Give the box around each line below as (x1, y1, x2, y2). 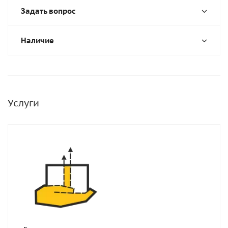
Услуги (8, 97, 39, 109)
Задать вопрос (21, 6, 76, 16)
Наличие (21, 36, 54, 45)
